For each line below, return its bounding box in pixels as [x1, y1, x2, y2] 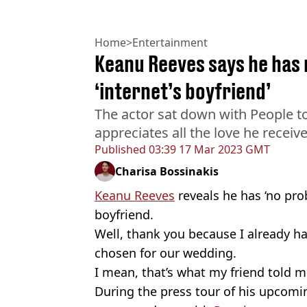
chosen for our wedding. [95, 244, 236, 261]
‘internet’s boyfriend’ [95, 77, 271, 104]
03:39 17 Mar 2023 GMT [146, 141, 270, 157]
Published [95, 141, 146, 157]
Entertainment [132, 34, 208, 50]
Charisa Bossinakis [115, 163, 219, 179]
